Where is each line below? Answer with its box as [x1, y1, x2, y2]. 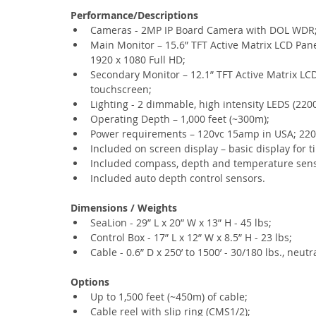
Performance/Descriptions [71, 8, 198, 22]
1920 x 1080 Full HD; [90, 53, 186, 66]
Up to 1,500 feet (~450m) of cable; [90, 290, 248, 303]
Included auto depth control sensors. [90, 171, 265, 185]
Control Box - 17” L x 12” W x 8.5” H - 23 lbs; [90, 231, 292, 244]
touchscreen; [90, 83, 152, 96]
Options [71, 275, 109, 288]
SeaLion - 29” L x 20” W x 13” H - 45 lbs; [90, 216, 272, 229]
